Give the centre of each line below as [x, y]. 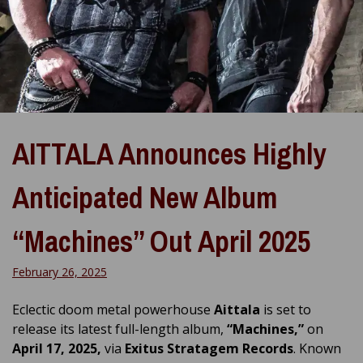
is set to [287, 309]
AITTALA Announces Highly [169, 154]
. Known [317, 348]
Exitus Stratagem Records [209, 348]
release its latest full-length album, [120, 329]
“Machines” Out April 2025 [161, 241]
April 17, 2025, [58, 348]
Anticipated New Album [145, 197]
